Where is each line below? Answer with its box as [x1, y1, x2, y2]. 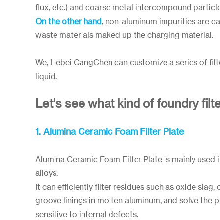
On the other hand [35, 16, 102, 26]
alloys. [35, 168, 58, 178]
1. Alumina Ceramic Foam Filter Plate [35, 126, 184, 137]
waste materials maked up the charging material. [35, 30, 213, 40]
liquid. [35, 71, 57, 81]
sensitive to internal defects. [35, 209, 138, 219]
